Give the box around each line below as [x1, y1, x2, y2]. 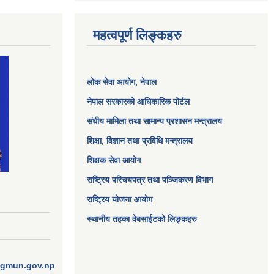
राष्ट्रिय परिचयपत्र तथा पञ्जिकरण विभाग [87, 175, 213, 185]
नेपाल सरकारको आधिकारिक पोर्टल [87, 97, 190, 106]
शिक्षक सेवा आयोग [87, 155, 141, 165]
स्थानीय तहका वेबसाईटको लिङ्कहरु [87, 214, 197, 224]
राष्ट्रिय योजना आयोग [87, 194, 152, 204]
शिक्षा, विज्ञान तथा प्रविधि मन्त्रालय [87, 136, 193, 146]
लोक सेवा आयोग [87, 77, 135, 87]
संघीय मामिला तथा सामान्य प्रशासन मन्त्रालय [87, 116, 222, 126]
